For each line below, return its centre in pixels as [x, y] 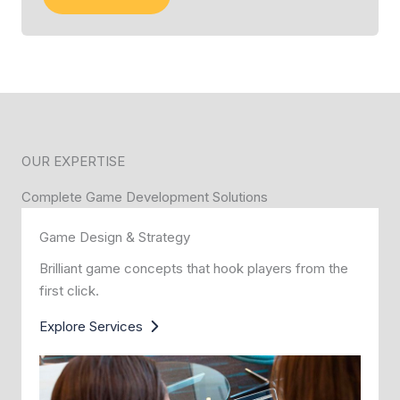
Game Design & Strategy [115, 237]
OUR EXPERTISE [73, 161]
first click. [69, 291]
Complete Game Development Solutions [145, 197]
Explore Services [91, 326]
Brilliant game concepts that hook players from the [194, 268]
